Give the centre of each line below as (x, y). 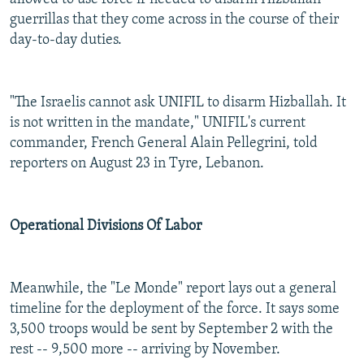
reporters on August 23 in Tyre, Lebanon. (137, 164)
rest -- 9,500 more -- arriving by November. (145, 350)
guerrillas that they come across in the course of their (174, 20)
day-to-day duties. (66, 41)
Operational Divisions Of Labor (106, 227)
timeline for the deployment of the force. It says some (175, 310)
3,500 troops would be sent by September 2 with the (171, 330)
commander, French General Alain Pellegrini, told (164, 144)
